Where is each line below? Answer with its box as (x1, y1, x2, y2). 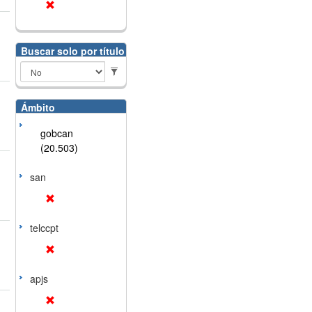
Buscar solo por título (20, 44, 125, 58)
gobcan (40, 126, 73, 140)
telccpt (29, 221, 58, 235)
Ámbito (20, 100, 55, 114)
